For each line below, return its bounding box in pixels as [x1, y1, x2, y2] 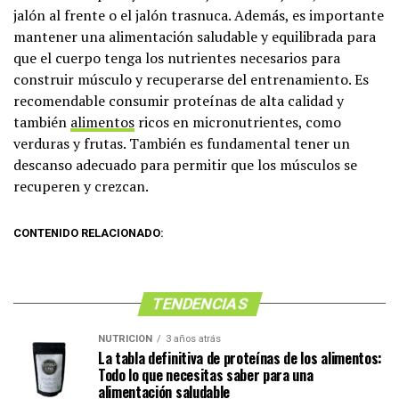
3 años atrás [166, 332, 221, 345]
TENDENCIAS [149, 294, 250, 313]
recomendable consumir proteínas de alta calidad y [13, 90, 344, 110]
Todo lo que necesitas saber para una [98, 363, 313, 386]
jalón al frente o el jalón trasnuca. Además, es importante [13, 4, 384, 25]
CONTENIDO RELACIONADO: [13, 225, 164, 240]
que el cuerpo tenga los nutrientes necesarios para [13, 47, 340, 68]
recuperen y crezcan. [13, 175, 149, 196]
